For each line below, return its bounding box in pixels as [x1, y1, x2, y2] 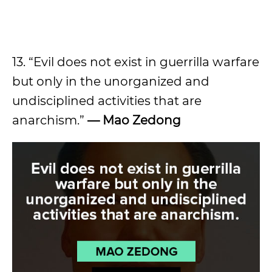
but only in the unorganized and [12, 73, 209, 89]
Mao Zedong [103, 112, 181, 127]
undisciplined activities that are [12, 93, 202, 108]
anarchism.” [12, 112, 87, 127]
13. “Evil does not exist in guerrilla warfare [12, 54, 259, 69]
